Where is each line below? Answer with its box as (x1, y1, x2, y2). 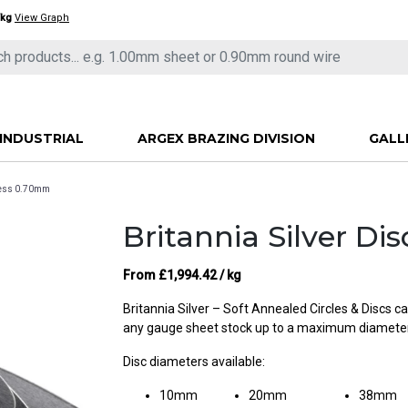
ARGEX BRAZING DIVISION (137, 129, 315, 147)
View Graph (15, 11, 69, 24)
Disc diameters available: (123, 353, 266, 369)
